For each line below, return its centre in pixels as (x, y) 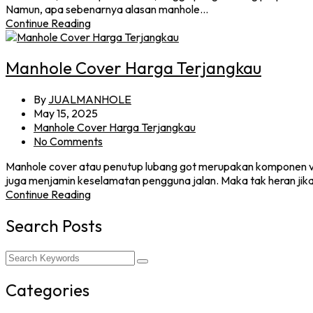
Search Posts (54, 226)
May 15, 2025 (66, 114)
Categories (48, 290)
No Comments (68, 141)
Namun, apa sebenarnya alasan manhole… (107, 9)
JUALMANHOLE (90, 100)
